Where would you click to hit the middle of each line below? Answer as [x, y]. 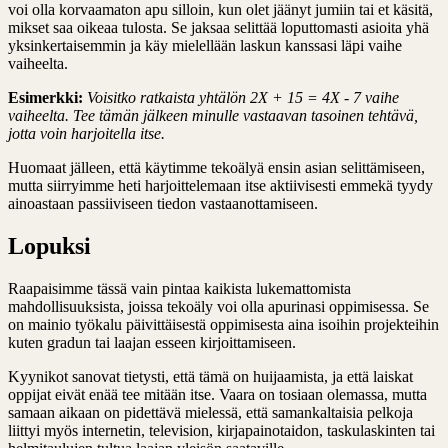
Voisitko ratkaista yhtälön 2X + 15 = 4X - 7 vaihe [243, 98]
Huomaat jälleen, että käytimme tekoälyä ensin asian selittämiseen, [216, 168]
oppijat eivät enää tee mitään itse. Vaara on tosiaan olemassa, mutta [217, 395]
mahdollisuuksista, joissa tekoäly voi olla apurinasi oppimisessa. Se [218, 307]
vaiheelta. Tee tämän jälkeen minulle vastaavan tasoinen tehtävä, [213, 116]
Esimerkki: [45, 98]
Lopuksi [49, 246]
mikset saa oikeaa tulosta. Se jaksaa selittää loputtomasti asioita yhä [218, 28]
